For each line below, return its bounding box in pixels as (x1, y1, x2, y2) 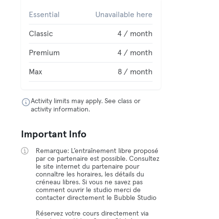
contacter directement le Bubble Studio (36, 195, 157, 201)
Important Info (21, 130, 87, 139)
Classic (29, 30, 53, 38)
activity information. (31, 106, 90, 113)
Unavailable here (95, 11, 153, 19)
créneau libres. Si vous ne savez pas (36, 179, 143, 186)
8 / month (118, 68, 153, 76)
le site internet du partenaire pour (36, 163, 140, 170)
